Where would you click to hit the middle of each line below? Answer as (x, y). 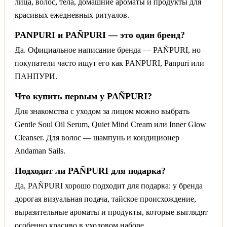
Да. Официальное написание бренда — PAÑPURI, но (108, 50)
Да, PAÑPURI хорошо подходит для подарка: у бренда (109, 185)
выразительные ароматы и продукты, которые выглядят (111, 212)
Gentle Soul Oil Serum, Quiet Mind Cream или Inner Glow (110, 124)
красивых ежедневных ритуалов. (72, 15)
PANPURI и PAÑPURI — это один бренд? (100, 35)
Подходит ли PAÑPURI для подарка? (90, 171)
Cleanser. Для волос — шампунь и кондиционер (97, 137)
